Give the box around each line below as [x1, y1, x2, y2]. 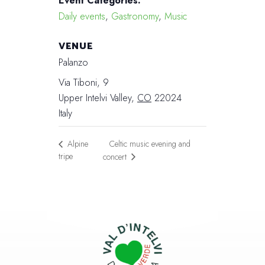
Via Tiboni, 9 [59, 75, 109, 89]
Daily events [59, 9, 105, 23]
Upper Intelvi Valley [59, 91, 131, 105]
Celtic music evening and [109, 137, 191, 150]
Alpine [65, 138, 88, 150]
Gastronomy [111, 9, 159, 23]
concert [103, 150, 130, 163]
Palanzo [59, 55, 88, 69]
